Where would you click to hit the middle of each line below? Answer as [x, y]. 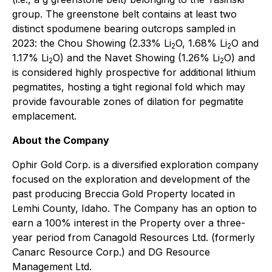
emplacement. [44, 116]
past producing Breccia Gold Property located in [124, 194]
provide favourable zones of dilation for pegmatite [128, 101]
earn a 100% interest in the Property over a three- [129, 223]
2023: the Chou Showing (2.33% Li [92, 43]
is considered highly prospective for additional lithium [134, 72]
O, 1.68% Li [201, 43]
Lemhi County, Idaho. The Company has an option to [134, 208]
